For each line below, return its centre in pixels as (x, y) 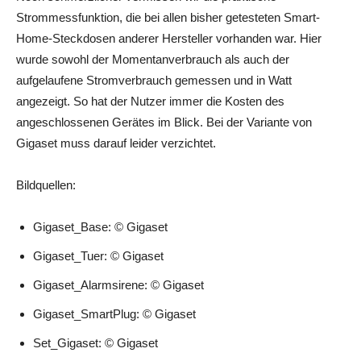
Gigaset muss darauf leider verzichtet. (116, 143)
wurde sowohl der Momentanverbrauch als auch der (153, 60)
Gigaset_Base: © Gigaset (100, 227)
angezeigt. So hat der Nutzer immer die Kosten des (150, 102)
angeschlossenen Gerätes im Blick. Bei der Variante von (164, 122)
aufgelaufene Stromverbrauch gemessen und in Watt (154, 81)
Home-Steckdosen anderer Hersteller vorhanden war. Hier (169, 39)
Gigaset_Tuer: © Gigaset (98, 256)
